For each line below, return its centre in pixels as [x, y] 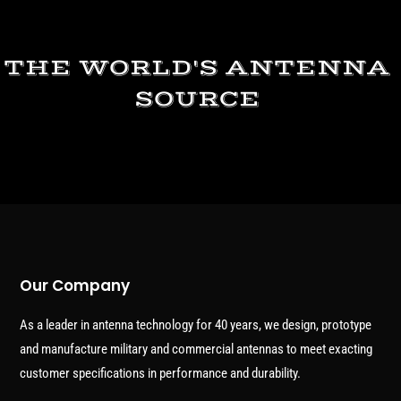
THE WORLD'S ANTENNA [200, 67]
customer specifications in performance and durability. [161, 373]
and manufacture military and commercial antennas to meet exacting [196, 349]
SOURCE [200, 98]
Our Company [75, 285]
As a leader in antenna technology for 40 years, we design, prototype [196, 324]
